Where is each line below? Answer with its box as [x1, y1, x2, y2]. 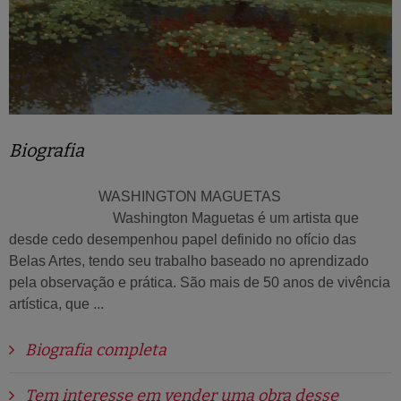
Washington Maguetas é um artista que [9, 210, 359, 226]
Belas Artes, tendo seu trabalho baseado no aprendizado [9, 253, 369, 269]
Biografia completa [21, 340, 166, 360]
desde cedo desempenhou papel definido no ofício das [9, 232, 356, 247]
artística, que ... [9, 296, 104, 311]
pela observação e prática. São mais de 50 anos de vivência [9, 275, 390, 290]
